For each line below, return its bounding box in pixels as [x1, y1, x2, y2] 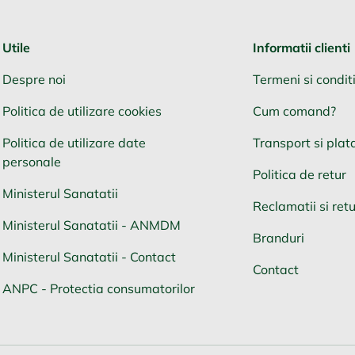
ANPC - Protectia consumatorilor [2, 281, 195, 297]
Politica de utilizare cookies [2, 103, 162, 120]
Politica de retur [253, 166, 346, 183]
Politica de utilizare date [2, 135, 146, 151]
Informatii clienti [253, 40, 350, 56]
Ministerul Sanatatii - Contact [2, 249, 176, 265]
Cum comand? [253, 103, 336, 120]
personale [2, 154, 61, 170]
